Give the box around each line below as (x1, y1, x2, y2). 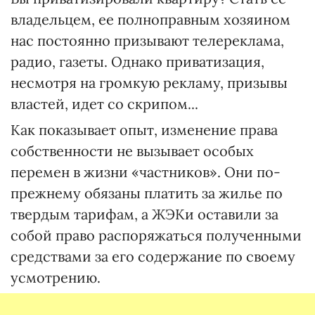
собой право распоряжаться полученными (11, 226, 302, 244)
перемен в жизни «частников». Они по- (11, 163, 281, 181)
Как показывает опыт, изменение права (11, 121, 278, 139)
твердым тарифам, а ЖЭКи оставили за (11, 205, 278, 223)
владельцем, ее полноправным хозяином (11, 11, 290, 28)
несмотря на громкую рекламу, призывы (11, 74, 288, 91)
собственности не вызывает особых (11, 142, 254, 160)
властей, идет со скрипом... (11, 95, 198, 112)
